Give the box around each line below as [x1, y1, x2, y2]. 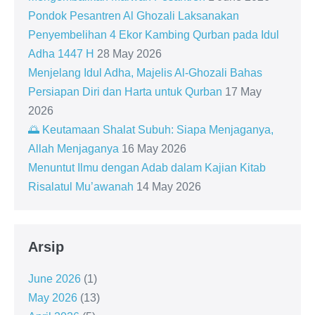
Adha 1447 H [28, 48, 94, 60]
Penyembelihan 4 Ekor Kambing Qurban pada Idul [28, 29, 279, 41]
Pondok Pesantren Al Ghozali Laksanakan [28, 10, 239, 22]
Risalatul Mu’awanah [28, 181, 134, 193]
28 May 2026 [97, 48, 162, 60]
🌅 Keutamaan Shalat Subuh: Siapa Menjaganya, [28, 124, 274, 136]
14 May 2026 [136, 181, 201, 193]
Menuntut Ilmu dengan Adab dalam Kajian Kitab [28, 162, 266, 174]
